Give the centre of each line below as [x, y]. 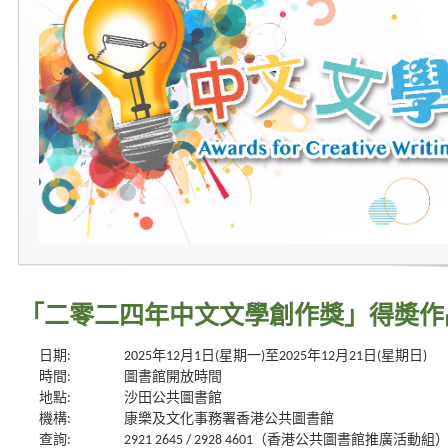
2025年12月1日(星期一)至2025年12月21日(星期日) [275, 356]
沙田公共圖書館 [173, 398]
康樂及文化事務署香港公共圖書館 [229, 419]
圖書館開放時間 [173, 377]
